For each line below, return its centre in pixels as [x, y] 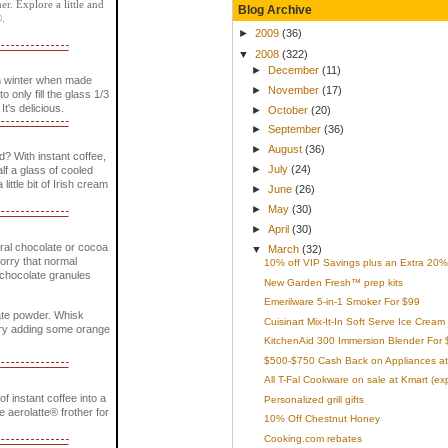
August [286, 149]
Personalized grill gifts [313, 399]
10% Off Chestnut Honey [321, 419]
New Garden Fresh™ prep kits [333, 282]
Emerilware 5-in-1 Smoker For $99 [341, 302]
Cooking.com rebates [312, 438]
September [295, 129]
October [289, 109]
